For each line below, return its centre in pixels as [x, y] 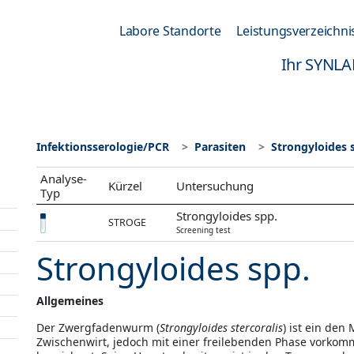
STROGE [128, 222]
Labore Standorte [170, 31]
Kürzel [126, 186]
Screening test [204, 230]
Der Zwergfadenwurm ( [98, 328]
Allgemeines [70, 301]
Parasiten [220, 147]
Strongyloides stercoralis [221, 328]
